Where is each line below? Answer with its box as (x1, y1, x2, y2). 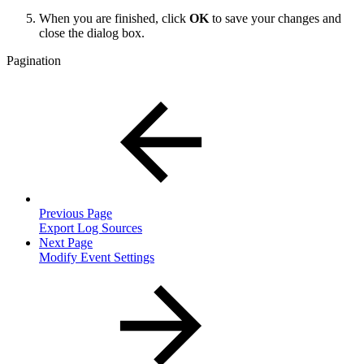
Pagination (6, 53, 61, 67)
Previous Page (39, 206, 112, 220)
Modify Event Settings (39, 249, 154, 264)
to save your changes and (209, 11, 341, 25)
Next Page (39, 235, 93, 249)
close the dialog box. (39, 25, 145, 40)
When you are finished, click (39, 11, 189, 25)
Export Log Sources (39, 220, 142, 235)
